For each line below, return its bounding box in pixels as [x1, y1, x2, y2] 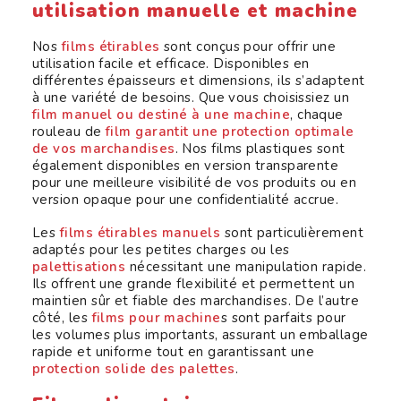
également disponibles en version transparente [32, 157, 339, 175]
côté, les [32, 309, 92, 327]
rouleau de [32, 123, 106, 141]
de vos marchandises [32, 140, 175, 158]
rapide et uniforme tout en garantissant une [32, 343, 315, 361]
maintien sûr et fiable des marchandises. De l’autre [32, 292, 359, 310]
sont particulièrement [220, 224, 364, 242]
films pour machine [91, 309, 221, 327]
